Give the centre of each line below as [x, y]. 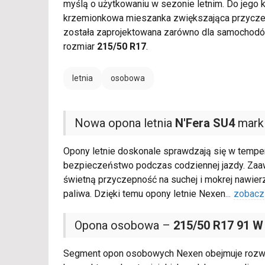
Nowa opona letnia [125, 123]
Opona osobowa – [124, 226]
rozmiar [80, 47]
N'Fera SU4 [205, 123]
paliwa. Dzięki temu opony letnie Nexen [144, 194]
